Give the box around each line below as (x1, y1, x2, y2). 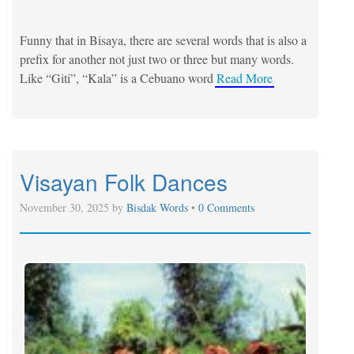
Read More (217, 69, 273, 86)
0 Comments (198, 199, 254, 215)
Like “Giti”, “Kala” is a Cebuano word (20, 69, 213, 86)
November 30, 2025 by (20, 199, 126, 215)
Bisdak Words (126, 199, 191, 215)
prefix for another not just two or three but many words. (20, 50, 294, 67)
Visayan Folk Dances (20, 165, 228, 198)
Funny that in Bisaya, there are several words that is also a (20, 31, 307, 48)
